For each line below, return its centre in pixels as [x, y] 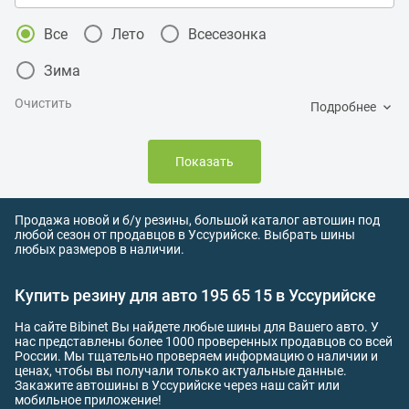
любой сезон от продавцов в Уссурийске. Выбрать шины [185, 235]
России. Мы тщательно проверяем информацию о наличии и [196, 356]
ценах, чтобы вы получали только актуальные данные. [181, 371]
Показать [204, 162]
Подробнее [343, 107]
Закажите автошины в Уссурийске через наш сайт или [177, 385]
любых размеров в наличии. [100, 249]
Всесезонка [227, 34]
